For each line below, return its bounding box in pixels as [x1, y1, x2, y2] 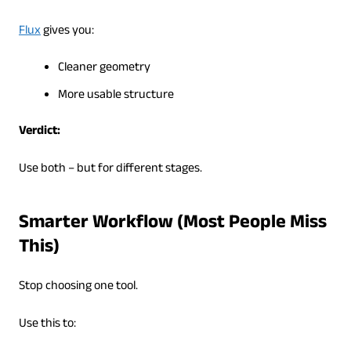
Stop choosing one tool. [18, 276, 138, 298]
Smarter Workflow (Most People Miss [18, 208, 327, 241]
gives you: [40, 20, 94, 42]
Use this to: [18, 313, 76, 335]
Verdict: [18, 121, 60, 143]
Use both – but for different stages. [18, 158, 202, 180]
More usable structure [57, 85, 174, 107]
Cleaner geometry [57, 57, 150, 79]
